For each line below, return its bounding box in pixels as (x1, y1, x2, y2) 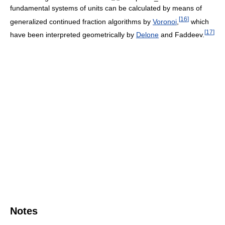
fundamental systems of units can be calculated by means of (10, 4, 202, 12)
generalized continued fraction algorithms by (10, 17, 153, 26)
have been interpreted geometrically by (10, 31, 136, 39)
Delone (136, 31, 159, 39)
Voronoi (153, 17, 177, 26)
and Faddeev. (159, 31, 204, 39)
